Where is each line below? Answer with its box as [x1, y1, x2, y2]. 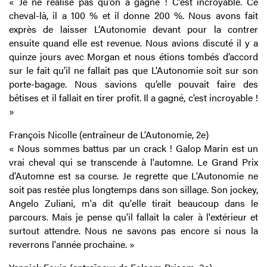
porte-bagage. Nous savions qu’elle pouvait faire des [9, 77, 258, 91]
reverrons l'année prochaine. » [9, 237, 135, 252]
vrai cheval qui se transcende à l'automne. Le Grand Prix [9, 155, 258, 169]
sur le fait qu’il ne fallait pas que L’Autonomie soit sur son [9, 63, 258, 77]
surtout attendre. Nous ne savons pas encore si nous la [9, 223, 258, 238]
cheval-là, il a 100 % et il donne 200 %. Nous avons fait [9, 8, 258, 23]
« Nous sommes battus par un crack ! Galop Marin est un [9, 141, 258, 156]
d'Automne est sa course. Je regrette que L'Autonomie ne [9, 169, 258, 183]
